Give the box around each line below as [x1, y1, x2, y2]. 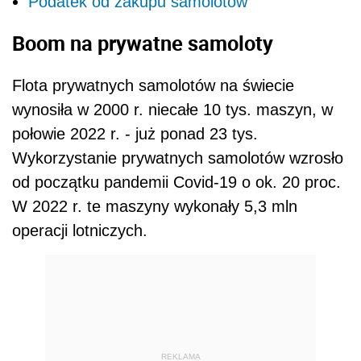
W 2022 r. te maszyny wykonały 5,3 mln [12, 197, 297, 215]
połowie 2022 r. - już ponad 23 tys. [12, 124, 258, 143]
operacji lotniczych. [12, 221, 147, 239]
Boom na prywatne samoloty [12, 29, 278, 57]
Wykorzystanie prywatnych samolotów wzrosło [12, 148, 343, 167]
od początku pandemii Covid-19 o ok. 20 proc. [12, 172, 341, 191]
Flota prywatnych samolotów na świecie [12, 76, 294, 94]
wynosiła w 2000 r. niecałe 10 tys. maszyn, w [12, 100, 333, 118]
